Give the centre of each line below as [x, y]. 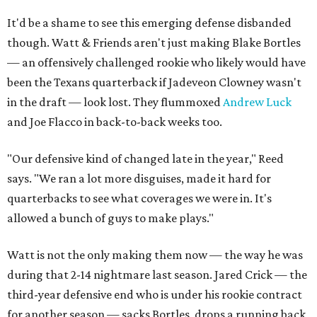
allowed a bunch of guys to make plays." [110, 218]
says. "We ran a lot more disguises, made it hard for [139, 179]
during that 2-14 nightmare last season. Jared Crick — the [157, 275]
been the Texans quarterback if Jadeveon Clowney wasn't [154, 82]
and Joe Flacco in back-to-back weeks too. [115, 122]
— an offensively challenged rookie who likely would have [156, 63]
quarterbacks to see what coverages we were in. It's [139, 198]
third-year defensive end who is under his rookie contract [155, 295]
